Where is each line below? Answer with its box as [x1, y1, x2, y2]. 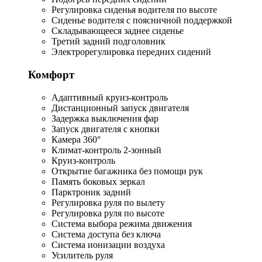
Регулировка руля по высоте [51, 208, 164, 218]
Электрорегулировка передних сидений [51, 47, 211, 57]
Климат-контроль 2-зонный [51, 144, 161, 155]
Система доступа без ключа [51, 229, 161, 239]
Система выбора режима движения [51, 218, 192, 229]
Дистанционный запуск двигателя [51, 102, 189, 113]
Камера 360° [51, 134, 101, 144]
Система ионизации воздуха [51, 239, 165, 250]
